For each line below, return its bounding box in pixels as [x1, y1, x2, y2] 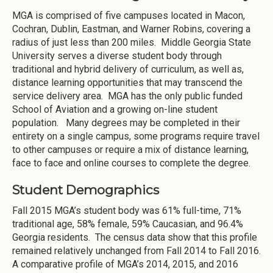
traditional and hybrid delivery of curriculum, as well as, [12, 63, 244, 75]
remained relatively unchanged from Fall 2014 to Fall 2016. [12, 244, 261, 257]
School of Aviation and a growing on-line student [12, 103, 218, 115]
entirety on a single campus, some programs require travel [12, 130, 260, 142]
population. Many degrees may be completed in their [12, 116, 240, 129]
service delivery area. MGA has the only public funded [12, 90, 243, 102]
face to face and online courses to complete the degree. [12, 157, 253, 169]
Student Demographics [12, 182, 159, 197]
